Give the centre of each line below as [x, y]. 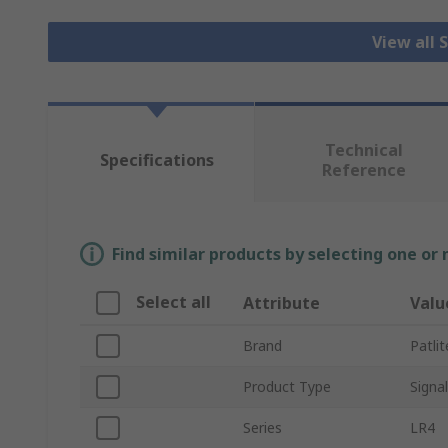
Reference [363, 170]
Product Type [287, 387]
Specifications [156, 160]
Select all [173, 302]
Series [262, 428]
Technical [363, 150]
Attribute [281, 303]
